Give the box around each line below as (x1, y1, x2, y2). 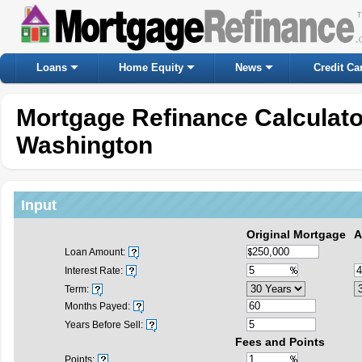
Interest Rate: (65, 265, 123, 276)
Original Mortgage (246, 228, 346, 241)
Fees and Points (235, 335, 325, 348)
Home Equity (119, 61, 183, 74)
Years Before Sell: (65, 319, 143, 330)
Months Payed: (65, 301, 130, 312)
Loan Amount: (65, 246, 125, 258)
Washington (16, 132, 153, 158)
